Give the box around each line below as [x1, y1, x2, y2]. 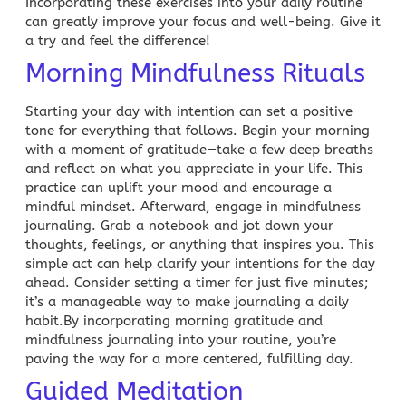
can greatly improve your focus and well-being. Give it [25, 13, 381, 30]
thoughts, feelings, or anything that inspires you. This [25, 236, 374, 253]
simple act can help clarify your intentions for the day [25, 255, 375, 272]
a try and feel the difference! [25, 32, 210, 49]
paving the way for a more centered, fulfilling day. [25, 350, 353, 367]
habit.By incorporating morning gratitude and [25, 312, 323, 329]
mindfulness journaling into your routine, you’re [25, 331, 336, 348]
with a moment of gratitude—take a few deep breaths [25, 140, 373, 158]
